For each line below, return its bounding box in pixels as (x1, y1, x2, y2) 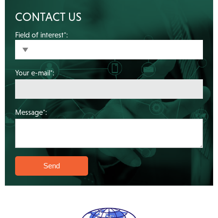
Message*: (15, 108, 48, 116)
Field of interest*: (15, 30, 69, 39)
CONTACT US (15, 10, 82, 23)
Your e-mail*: (15, 68, 55, 77)
